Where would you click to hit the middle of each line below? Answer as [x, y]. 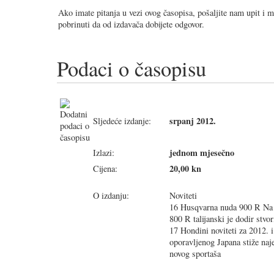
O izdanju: [111, 195]
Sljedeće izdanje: [122, 120]
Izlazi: [104, 152]
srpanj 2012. [193, 120]
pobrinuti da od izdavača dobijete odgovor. [131, 24]
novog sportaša [195, 253]
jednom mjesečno [202, 152]
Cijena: [105, 168]
